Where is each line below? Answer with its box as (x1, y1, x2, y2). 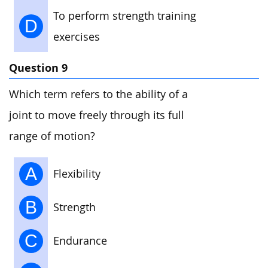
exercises (53, 29, 100, 44)
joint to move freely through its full (9, 108, 184, 123)
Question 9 (9, 60, 68, 75)
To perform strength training (53, 8, 196, 23)
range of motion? (9, 129, 95, 144)
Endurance (53, 233, 107, 248)
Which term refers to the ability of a (9, 87, 188, 102)
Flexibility (53, 166, 100, 181)
